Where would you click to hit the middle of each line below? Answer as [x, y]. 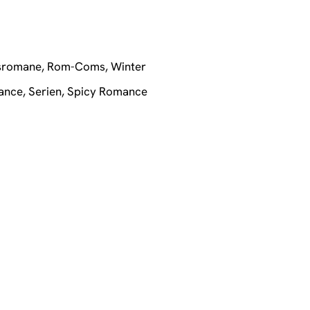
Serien [45, 91]
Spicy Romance [108, 91]
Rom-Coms [76, 66]
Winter [129, 66]
